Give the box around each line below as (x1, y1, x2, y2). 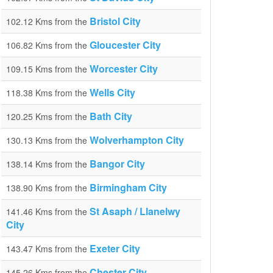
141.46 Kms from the (6, 205, 90, 218)
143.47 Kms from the (6, 243, 90, 255)
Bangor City (90, 157, 145, 171)
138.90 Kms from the (6, 182, 90, 194)
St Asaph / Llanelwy (90, 204, 180, 218)
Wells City (90, 85, 135, 99)
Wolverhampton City (90, 133, 184, 147)
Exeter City (90, 241, 140, 255)
